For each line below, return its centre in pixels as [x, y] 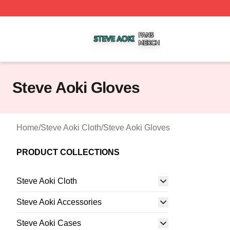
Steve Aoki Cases [49, 223]
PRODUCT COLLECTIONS [68, 152]
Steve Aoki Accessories [59, 202]
